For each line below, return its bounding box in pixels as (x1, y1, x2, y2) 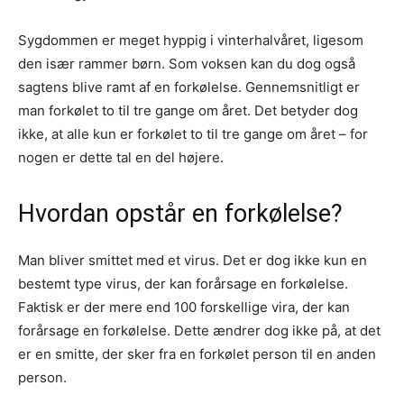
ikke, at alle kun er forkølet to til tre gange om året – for (18, 125, 368, 143)
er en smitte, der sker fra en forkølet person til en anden (18, 345, 376, 363)
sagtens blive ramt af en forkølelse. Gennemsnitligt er (18, 78, 360, 96)
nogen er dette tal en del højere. (18, 149, 224, 167)
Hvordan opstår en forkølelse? (18, 199, 343, 229)
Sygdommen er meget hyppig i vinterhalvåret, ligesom (18, 32, 363, 50)
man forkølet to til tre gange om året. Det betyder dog (18, 102, 358, 120)
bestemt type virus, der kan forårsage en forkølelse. (18, 275, 348, 293)
